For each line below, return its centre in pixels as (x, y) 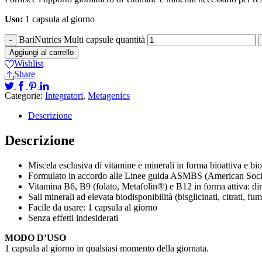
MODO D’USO (35, 237)
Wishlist (29, 63)
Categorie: (25, 95)
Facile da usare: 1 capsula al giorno (93, 207)
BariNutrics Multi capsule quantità (82, 39)
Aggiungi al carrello (42, 52)
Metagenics (109, 95)
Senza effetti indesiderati (73, 218)
